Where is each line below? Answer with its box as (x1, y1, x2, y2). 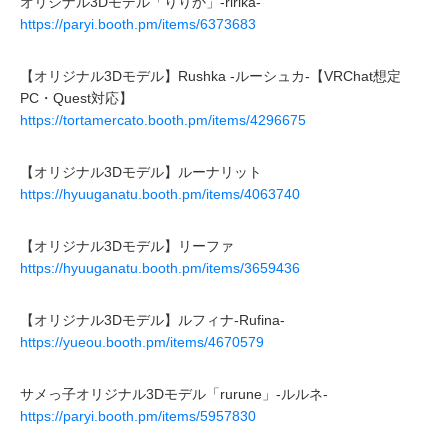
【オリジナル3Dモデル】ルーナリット (20, 163, 262, 180)
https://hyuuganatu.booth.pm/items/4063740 (20, 185, 300, 202)
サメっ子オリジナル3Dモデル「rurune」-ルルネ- (20, 385, 328, 402)
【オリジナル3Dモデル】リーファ (20, 237, 234, 254)
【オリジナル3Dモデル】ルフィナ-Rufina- (20, 311, 285, 328)
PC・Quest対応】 (20, 89, 133, 106)
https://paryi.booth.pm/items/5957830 (20, 407, 256, 424)
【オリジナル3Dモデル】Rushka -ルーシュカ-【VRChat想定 (20, 67, 401, 84)
